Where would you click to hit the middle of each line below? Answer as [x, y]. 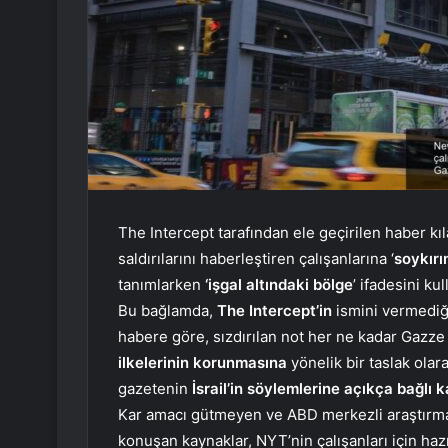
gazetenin [153, 389]
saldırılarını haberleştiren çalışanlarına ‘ [256, 259]
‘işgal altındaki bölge [279, 285]
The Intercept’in [274, 311]
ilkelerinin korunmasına [202, 363]
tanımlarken [161, 285]
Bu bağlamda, [167, 311]
